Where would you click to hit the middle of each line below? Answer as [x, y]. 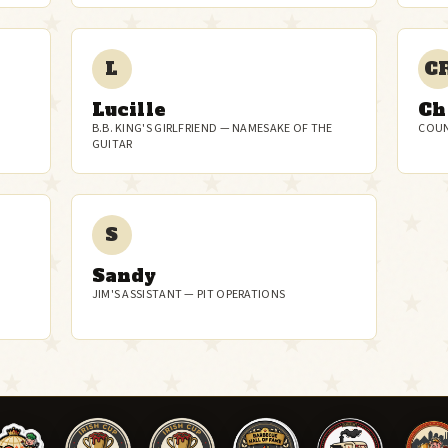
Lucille [128, 109]
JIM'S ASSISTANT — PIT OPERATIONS [188, 294]
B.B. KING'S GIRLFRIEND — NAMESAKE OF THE [212, 128]
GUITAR [112, 144]
